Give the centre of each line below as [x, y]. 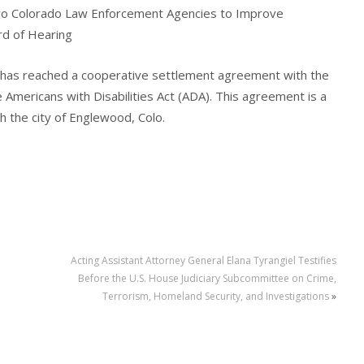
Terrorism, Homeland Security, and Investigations [215, 297]
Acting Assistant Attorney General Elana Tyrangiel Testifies [203, 261]
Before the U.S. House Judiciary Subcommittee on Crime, [207, 279]
